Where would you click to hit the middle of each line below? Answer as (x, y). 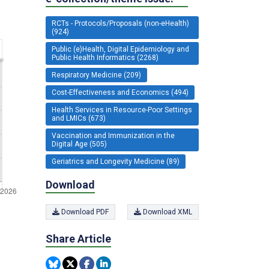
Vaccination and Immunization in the (113, 136)
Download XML (167, 212)
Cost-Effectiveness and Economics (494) (120, 93)
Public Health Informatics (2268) (105, 58)
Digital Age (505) (79, 144)
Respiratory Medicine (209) (96, 75)
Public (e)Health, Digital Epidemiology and (120, 50)
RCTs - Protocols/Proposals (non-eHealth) (120, 24)
